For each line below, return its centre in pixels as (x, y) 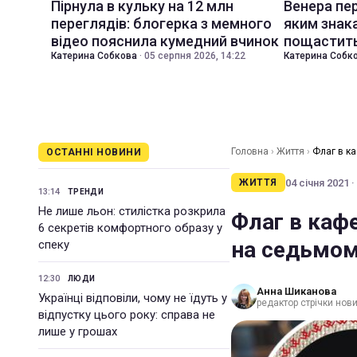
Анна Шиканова (296, 291)
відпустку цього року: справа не (127, 315)
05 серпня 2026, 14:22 (195, 56)
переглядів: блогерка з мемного (161, 24)
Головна (250, 151)
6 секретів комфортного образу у (130, 228)
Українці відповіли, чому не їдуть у (133, 298)
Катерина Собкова (94, 56)
